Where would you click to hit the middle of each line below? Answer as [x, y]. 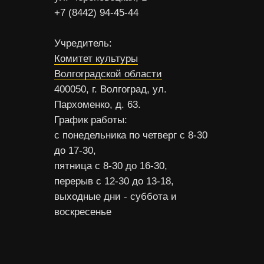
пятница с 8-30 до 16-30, [111, 166]
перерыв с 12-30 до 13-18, [114, 181]
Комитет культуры [96, 59]
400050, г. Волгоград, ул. [110, 89]
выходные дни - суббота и [115, 197]
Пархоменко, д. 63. [98, 105]
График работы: [91, 120]
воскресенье [83, 212]
